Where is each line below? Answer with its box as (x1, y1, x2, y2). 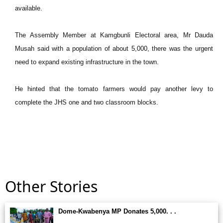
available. (15, 4, 42, 12)
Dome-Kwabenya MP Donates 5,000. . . (58, 208, 176, 215)
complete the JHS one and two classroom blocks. (15, 99, 158, 106)
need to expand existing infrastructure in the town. (15, 58, 159, 66)
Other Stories (5, 176, 98, 197)
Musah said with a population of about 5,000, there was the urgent (15, 45, 213, 52)
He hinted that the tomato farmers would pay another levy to (15, 85, 213, 93)
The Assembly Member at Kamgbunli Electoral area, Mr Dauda (15, 31, 213, 39)
